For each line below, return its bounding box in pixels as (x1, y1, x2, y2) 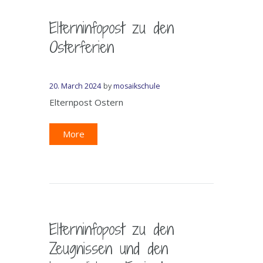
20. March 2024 (49, 80, 101, 91)
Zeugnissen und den (49, 237, 168, 259)
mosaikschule (113, 80, 161, 91)
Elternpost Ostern (49, 96, 123, 108)
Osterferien (49, 35, 114, 58)
